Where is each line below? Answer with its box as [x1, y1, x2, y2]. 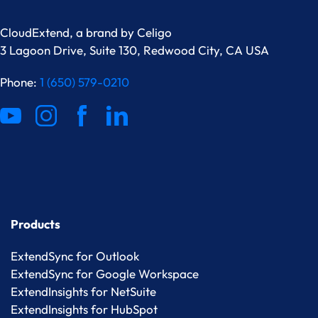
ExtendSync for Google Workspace [11, 266, 199, 282]
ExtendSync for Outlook [11, 248, 139, 264]
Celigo [137, 25, 172, 40]
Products [11, 216, 60, 232]
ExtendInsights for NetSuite [11, 284, 156, 300]
